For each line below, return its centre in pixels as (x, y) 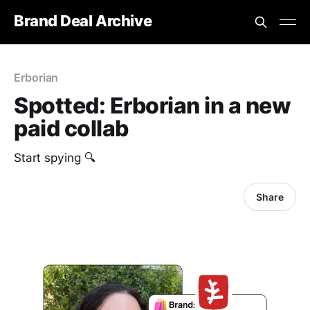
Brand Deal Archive (83, 20)
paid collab (71, 128)
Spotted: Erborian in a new (153, 106)
